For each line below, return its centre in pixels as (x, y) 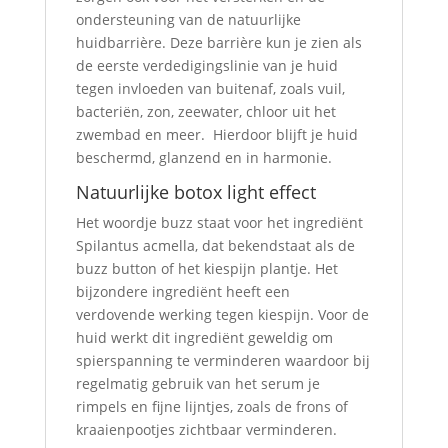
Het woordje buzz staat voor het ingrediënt (219, 222)
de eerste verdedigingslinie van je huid (206, 65)
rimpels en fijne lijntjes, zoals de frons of (211, 406)
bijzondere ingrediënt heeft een (182, 291)
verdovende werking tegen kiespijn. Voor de (222, 314)
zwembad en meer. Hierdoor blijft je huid (216, 134)
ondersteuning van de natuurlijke (188, 19)
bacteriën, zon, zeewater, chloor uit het (205, 111)
